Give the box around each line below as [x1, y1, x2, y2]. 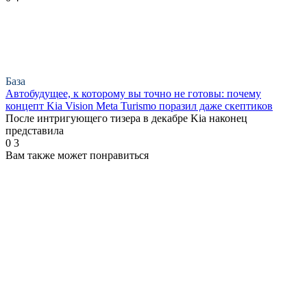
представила [5, 124, 64, 136]
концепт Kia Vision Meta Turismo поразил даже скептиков [5, 99, 273, 112]
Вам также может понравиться [5, 149, 149, 161]
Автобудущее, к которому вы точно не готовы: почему [5, 87, 261, 99]
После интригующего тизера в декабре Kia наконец [5, 112, 247, 124]
